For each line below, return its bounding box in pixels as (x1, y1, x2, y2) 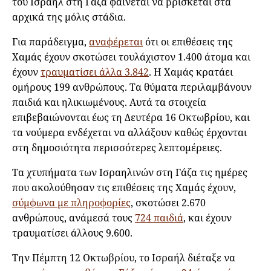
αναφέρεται (89, 34, 143, 48)
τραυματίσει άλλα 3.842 (41, 65, 149, 79)
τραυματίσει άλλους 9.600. (12, 226, 135, 240)
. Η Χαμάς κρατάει (149, 65, 233, 79)
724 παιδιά (135, 211, 183, 224)
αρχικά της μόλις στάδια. (12, 10, 128, 24)
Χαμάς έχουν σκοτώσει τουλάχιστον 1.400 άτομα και (12, 50, 250, 64)
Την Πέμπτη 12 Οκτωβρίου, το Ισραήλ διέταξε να (12, 250, 235, 264)
